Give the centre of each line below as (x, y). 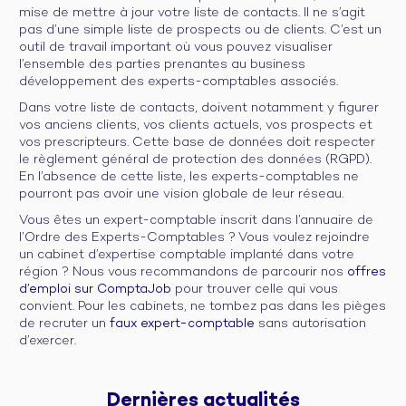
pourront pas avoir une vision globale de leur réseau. (181, 194)
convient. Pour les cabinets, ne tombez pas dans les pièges (203, 306)
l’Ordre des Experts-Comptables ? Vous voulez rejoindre (194, 237)
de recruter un (64, 324)
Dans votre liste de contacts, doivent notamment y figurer (199, 108)
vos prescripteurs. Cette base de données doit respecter (197, 142)
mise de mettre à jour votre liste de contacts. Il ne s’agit (192, 13)
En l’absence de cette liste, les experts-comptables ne (189, 177)
